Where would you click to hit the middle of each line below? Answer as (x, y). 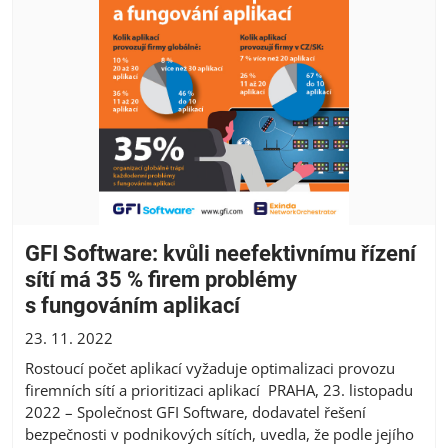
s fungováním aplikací (135, 305)
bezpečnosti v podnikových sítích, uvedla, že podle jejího (219, 433)
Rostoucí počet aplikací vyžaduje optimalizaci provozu (210, 367)
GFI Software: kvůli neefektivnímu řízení (220, 253)
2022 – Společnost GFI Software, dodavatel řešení (195, 411)
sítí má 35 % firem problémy (161, 279)
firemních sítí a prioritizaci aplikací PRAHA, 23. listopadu (219, 389)
